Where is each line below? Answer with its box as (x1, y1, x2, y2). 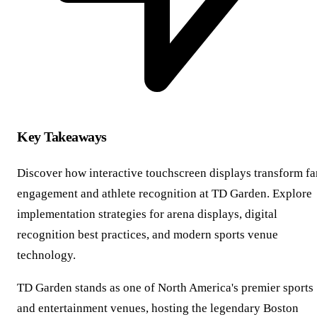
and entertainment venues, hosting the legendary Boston (17, 301, 299, 315)
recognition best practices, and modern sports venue (17, 227, 278, 241)
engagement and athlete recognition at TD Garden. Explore (17, 186, 312, 200)
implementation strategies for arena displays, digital (17, 207, 277, 221)
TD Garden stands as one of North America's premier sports (17, 280, 313, 294)
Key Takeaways (17, 128, 107, 144)
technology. (17, 248, 76, 262)
